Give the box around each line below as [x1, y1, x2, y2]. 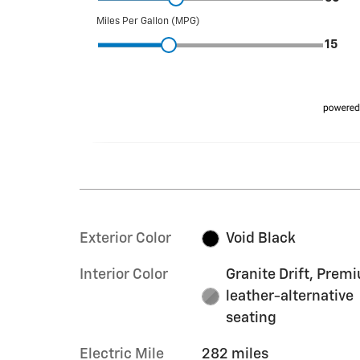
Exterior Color [80, 231, 171, 246]
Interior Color [80, 267, 168, 282]
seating [226, 310, 277, 325]
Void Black [226, 231, 297, 246]
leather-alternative [226, 288, 354, 304]
